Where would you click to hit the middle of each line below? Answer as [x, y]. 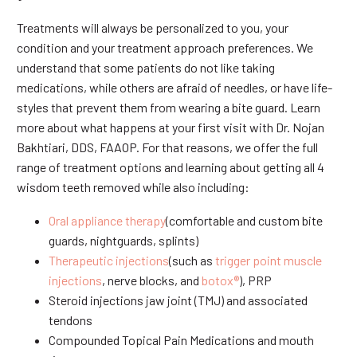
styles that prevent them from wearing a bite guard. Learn [169, 107]
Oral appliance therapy [107, 221]
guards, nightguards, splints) [124, 241]
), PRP [255, 280]
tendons [71, 320]
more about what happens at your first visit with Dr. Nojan [171, 127]
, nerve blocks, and [152, 280]
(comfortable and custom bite [244, 221]
